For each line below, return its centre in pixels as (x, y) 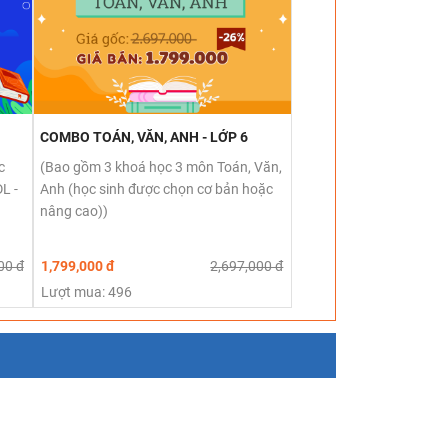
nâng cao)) (73, 210)
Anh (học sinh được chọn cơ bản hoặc (156, 188)
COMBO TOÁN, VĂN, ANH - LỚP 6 (143, 136)
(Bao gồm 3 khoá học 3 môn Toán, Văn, (160, 166)
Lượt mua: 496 (86, 291)
